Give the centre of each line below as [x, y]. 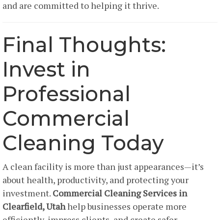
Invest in [46, 69]
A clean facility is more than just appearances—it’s [103, 167]
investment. [27, 193]
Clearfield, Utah [34, 206]
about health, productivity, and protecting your [96, 180]
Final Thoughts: [84, 45]
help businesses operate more [126, 206]
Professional [67, 94]
